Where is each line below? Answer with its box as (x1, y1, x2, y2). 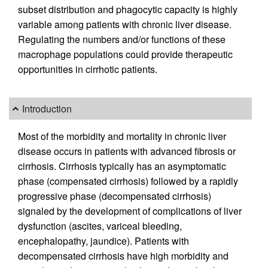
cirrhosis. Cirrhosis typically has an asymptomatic (18, 159, 226, 173)
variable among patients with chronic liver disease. (18, 17, 232, 32)
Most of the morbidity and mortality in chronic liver (18, 129, 226, 143)
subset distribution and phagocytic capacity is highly (18, 2, 237, 17)
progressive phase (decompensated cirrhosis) (18, 188, 211, 203)
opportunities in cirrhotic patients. (18, 62, 157, 77)
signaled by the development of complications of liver (18, 203, 242, 218)
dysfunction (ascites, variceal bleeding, (18, 218, 182, 233)
